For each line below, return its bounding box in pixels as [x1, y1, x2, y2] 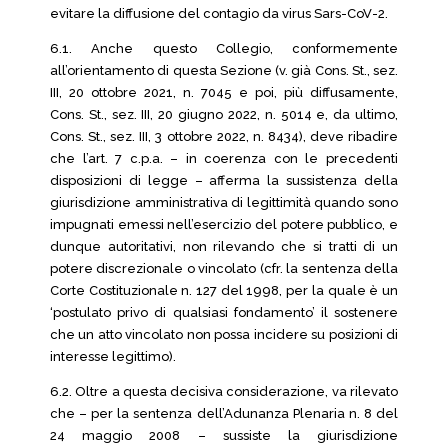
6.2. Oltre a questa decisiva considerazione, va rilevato [50, 384, 398, 399]
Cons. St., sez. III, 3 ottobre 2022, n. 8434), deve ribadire [50, 129, 398, 144]
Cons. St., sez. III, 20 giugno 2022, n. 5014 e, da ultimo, [50, 107, 398, 122]
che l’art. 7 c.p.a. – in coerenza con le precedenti [50, 151, 398, 166]
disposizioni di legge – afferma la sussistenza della [50, 173, 398, 188]
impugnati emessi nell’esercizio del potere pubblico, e [50, 217, 398, 232]
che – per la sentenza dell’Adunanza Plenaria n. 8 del [50, 406, 398, 421]
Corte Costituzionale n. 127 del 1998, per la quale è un [50, 283, 398, 298]
